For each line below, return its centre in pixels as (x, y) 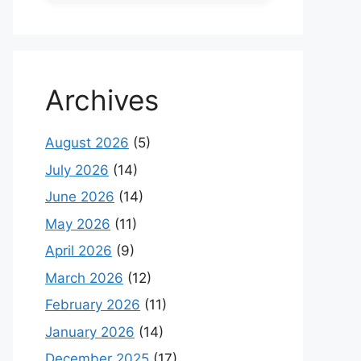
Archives (102, 100)
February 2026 (93, 305)
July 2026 (77, 170)
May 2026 (78, 224)
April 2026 (79, 251)
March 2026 (84, 278)
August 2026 (87, 143)
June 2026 (80, 197)
